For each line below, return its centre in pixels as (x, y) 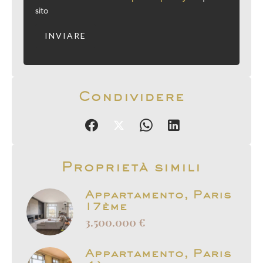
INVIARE (65, 35)
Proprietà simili (131, 166)
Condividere (131, 96)
